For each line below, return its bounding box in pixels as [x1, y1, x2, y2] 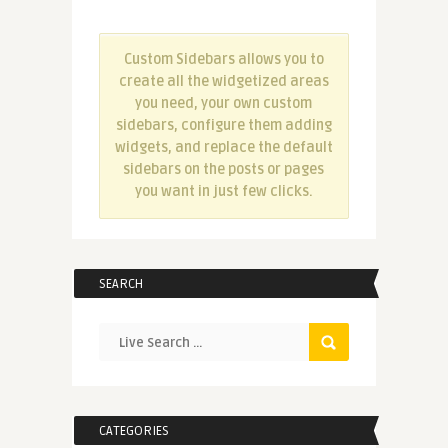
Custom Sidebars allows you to [123, 51, 324, 69]
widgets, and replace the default [114, 139, 333, 157]
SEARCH [98, 276, 143, 293]
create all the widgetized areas [118, 73, 329, 91]
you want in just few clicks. [134, 183, 313, 201]
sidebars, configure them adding [115, 117, 332, 135]
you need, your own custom [135, 95, 312, 113]
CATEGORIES [98, 423, 169, 440]
